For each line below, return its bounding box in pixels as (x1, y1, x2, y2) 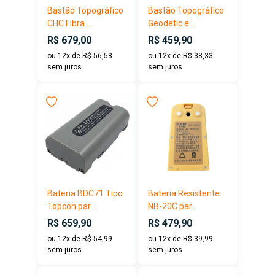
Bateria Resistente (148, 188, 220, 198)
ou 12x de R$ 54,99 (47, 234, 112, 243)
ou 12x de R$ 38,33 (148, 51, 213, 60)
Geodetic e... (148, 18, 195, 28)
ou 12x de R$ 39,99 (148, 234, 213, 243)
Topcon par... (47, 201, 96, 211)
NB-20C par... (148, 201, 197, 211)
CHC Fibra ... (47, 18, 92, 28)
